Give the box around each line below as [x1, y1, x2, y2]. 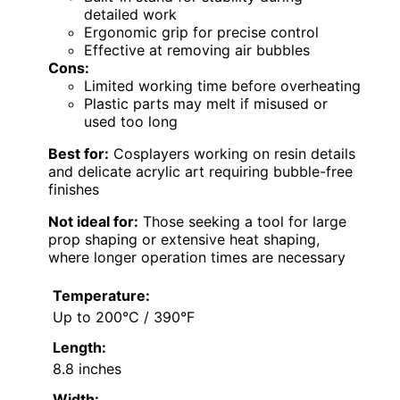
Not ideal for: [48, 212, 138, 230]
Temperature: [53, 286, 150, 304]
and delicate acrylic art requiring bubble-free [48, 162, 353, 180]
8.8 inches [53, 359, 121, 378]
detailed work [84, 4, 177, 23]
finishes [48, 179, 99, 198]
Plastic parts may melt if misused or [84, 94, 328, 112]
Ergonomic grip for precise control [84, 22, 319, 41]
